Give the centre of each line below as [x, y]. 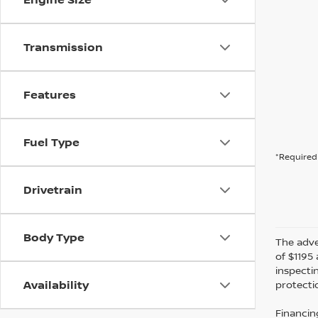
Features [50, 95]
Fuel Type [51, 142]
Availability [56, 285]
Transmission [63, 47]
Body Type [54, 237]
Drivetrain [53, 190]
